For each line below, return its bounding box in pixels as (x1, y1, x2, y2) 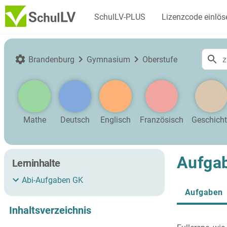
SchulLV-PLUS (94, 12, 145, 22)
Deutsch (60, 115, 90, 125)
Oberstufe (142, 54, 177, 64)
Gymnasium (87, 54, 130, 64)
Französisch (140, 115, 183, 125)
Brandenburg (28, 54, 74, 64)
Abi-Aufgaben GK (22, 175, 84, 185)
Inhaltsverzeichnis (9, 204, 91, 216)
